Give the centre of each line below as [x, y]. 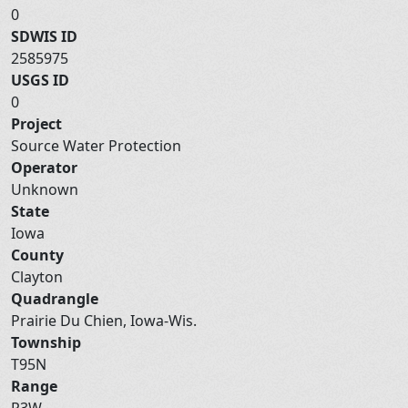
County [37, 255]
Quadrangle [55, 298]
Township [46, 342]
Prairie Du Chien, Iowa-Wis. [106, 320]
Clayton [39, 276]
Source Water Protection [98, 145]
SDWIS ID [44, 36]
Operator [44, 167]
